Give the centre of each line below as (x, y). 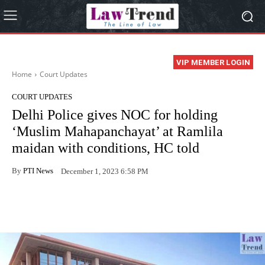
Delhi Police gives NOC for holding (115, 115)
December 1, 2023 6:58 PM (105, 171)
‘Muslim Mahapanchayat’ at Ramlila (117, 132)
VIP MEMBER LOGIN (213, 63)
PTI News (38, 170)
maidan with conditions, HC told (106, 148)
